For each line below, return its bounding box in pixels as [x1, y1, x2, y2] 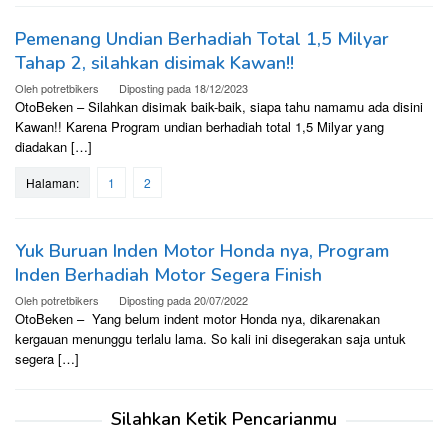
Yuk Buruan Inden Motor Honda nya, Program [15, 239, 389, 264]
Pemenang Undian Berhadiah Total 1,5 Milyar [15, 27, 389, 52]
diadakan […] [15, 137, 92, 157]
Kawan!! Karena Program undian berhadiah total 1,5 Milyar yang [15, 117, 384, 137]
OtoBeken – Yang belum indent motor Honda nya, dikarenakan [15, 309, 380, 329]
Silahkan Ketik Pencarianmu [111, 407, 337, 432]
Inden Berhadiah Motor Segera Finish [15, 263, 322, 288]
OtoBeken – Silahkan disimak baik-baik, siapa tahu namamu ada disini [15, 97, 423, 117]
